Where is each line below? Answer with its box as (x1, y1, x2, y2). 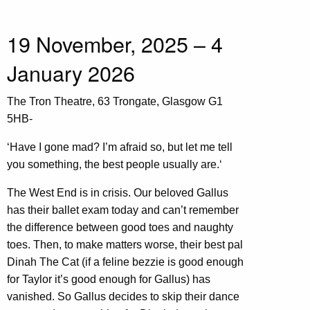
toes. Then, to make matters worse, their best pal (7, 239, 243, 251)
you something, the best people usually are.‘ (7, 158, 222, 171)
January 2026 (7, 57, 135, 89)
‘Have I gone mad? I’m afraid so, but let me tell (7, 141, 232, 154)
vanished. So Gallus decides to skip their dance (7, 291, 239, 303)
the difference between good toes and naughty (7, 221, 233, 234)
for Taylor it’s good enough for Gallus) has (7, 273, 210, 286)
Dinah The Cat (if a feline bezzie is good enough (7, 256, 244, 268)
